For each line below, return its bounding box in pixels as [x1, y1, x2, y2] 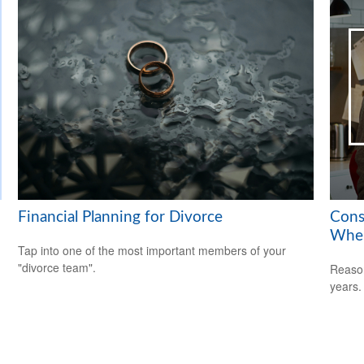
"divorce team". [18, 258, 97, 275]
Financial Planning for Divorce [18, 209, 223, 225]
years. [329, 277, 362, 294]
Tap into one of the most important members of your [18, 241, 287, 258]
